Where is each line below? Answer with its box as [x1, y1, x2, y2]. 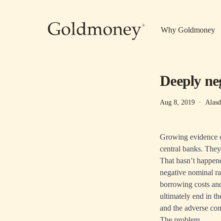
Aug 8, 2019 [160, 99, 195, 106]
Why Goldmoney [161, 26, 215, 34]
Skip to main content [47, 1, 111, 9]
